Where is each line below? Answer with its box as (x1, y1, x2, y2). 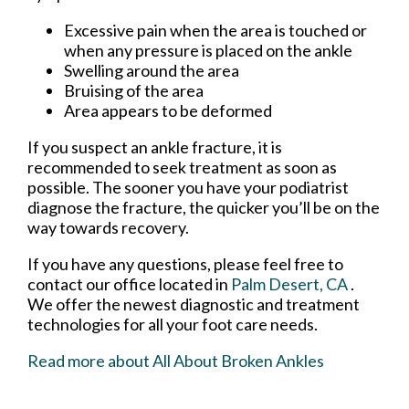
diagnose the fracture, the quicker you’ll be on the (27, 197, 380, 218)
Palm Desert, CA (231, 274, 348, 295)
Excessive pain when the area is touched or (64, 20, 367, 41)
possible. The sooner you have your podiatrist (27, 177, 349, 198)
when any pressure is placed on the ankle (64, 40, 352, 61)
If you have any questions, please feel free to (27, 254, 343, 275)
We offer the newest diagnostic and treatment (27, 294, 360, 315)
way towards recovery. (27, 217, 189, 238)
